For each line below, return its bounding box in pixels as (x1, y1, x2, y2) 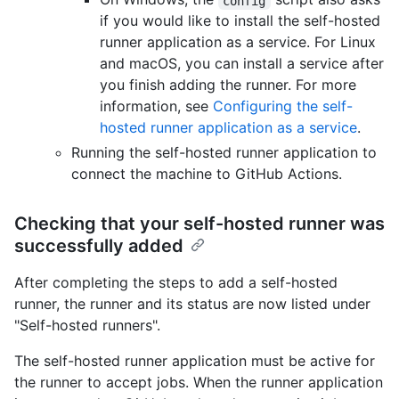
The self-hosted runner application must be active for (14, 352, 375, 370)
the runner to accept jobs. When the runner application (14, 373, 383, 392)
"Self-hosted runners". (14, 316, 160, 335)
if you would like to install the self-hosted (100, 12, 380, 30)
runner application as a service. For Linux (100, 33, 376, 52)
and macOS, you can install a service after (100, 54, 384, 73)
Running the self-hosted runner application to (71, 143, 377, 162)
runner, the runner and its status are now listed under (14, 295, 370, 313)
